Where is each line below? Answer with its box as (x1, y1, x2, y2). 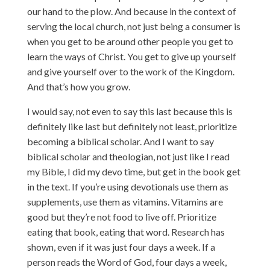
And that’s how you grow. (27, 80, 130, 92)
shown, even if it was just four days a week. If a (27, 240, 215, 253)
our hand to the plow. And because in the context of (27, 5, 236, 17)
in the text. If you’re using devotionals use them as (27, 180, 228, 192)
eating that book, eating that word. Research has (27, 225, 225, 237)
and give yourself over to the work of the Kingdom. (27, 65, 234, 77)
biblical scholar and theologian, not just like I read (27, 150, 230, 162)
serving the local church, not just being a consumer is (27, 20, 240, 32)
